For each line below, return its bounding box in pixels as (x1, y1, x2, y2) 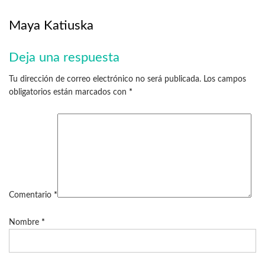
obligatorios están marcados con (9, 88, 129, 97)
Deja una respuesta (9, 51, 119, 64)
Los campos (203, 75, 246, 84)
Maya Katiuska (9, 18, 93, 32)
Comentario (9, 190, 54, 199)
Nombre (9, 218, 41, 227)
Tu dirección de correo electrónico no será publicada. (9, 75, 201, 84)
